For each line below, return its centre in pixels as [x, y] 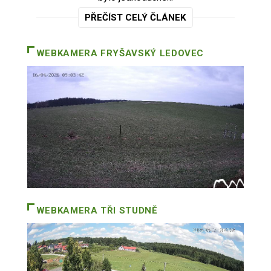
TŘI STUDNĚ [127, 210]
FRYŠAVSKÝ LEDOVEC [151, 54]
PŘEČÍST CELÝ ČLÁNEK [135, 18]
